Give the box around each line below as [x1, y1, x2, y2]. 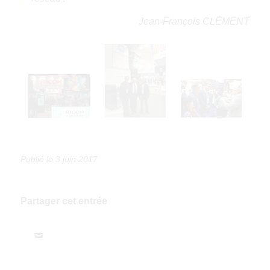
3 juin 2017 [55, 154, 98, 164]
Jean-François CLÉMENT [139, 16, 250, 27]
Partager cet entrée [20, 195, 107, 206]
